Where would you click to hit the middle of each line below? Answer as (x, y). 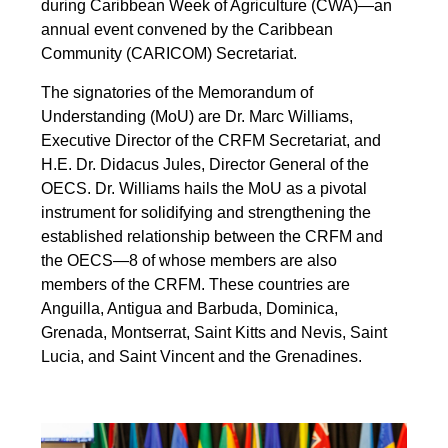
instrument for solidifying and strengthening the (206, 213)
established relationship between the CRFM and (212, 237)
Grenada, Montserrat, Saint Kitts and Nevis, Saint (214, 333)
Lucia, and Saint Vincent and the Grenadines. (202, 357)
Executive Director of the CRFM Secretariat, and (211, 141)
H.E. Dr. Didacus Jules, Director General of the (205, 165)
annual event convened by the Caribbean (187, 30)
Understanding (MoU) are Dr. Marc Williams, (197, 117)
